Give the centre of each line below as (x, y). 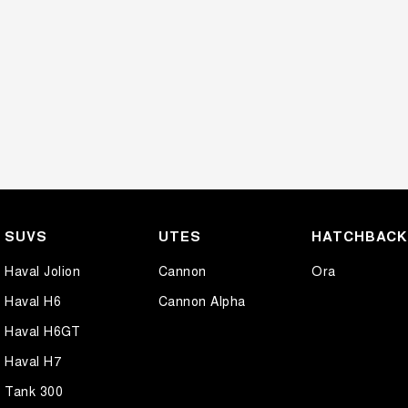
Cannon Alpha (202, 300)
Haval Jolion (42, 270)
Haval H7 (33, 360)
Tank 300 (34, 390)
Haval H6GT (42, 330)
